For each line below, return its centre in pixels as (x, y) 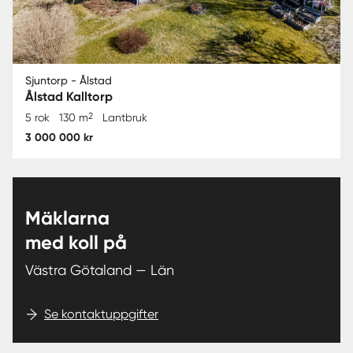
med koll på (76, 243)
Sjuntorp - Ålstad (69, 81)
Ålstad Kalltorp (69, 97)
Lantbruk (125, 118)
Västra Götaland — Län (100, 270)
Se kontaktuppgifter (101, 314)
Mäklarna (67, 218)
